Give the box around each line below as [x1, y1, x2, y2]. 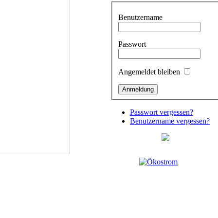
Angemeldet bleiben [118, 67, 180, 76]
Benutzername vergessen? [130, 116, 210, 125]
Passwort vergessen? [130, 108, 193, 116]
